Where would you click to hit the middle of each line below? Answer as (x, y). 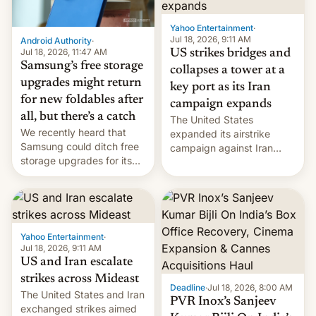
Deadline (188, 287)
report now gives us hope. (80, 188)
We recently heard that (73, 132)
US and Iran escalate (77, 262)
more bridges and (211, 176)
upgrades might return (81, 83)
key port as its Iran (220, 87)
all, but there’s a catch (78, 117)
